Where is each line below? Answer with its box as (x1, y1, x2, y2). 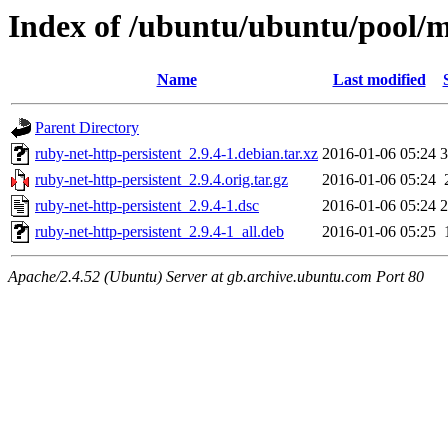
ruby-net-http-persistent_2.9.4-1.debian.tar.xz (35, 145, 318, 163)
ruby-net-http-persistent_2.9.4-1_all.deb (35, 223, 284, 241)
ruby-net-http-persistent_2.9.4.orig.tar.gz (35, 171, 288, 189)
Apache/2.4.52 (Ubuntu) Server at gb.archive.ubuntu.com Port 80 (8, 268, 424, 286)
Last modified (332, 71, 426, 89)
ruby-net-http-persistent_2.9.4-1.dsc (35, 197, 259, 215)
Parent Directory (35, 119, 139, 137)
